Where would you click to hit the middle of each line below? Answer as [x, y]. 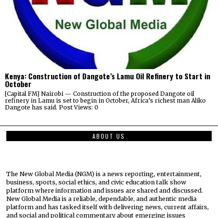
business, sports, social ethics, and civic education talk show [97, 182]
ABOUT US [109, 136]
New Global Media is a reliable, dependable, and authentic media [102, 199]
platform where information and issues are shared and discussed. [105, 190]
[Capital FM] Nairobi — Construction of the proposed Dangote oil [100, 94]
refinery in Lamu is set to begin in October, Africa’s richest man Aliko [105, 101]
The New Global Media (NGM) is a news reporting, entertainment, [104, 174]
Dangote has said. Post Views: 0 [52, 108]
